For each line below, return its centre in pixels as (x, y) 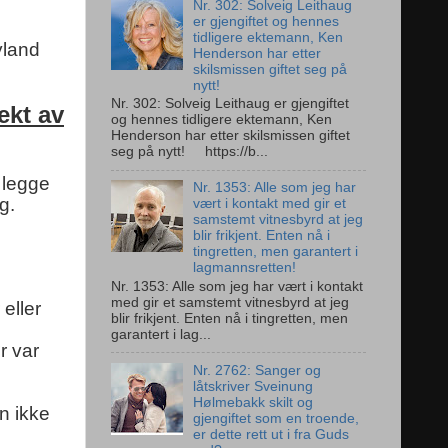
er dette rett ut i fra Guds (271, 434)
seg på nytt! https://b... (189, 152)
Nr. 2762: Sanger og (257, 370)
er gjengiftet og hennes (266, 21)
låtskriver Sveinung (253, 386)
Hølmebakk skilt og (253, 402)
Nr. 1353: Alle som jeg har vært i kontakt (237, 286)
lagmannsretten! (245, 268)
